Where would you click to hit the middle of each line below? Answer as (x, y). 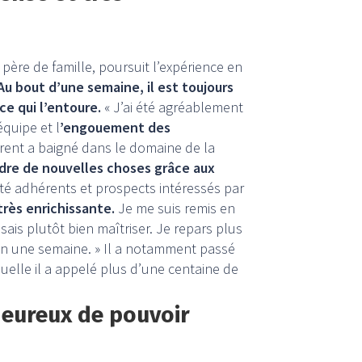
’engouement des (115, 128)
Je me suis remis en (175, 208)
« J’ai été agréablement (172, 107)
